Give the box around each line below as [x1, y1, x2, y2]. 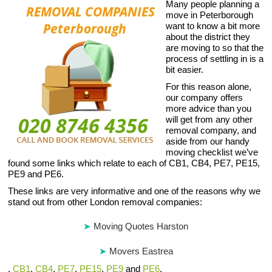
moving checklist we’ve [166, 147, 259, 157]
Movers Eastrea [109, 246, 173, 256]
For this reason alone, [166, 81, 252, 92]
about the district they [166, 32, 251, 42]
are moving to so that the [166, 42, 264, 53]
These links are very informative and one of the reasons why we [8, 186, 261, 196]
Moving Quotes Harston [93, 221, 189, 231]
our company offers [166, 92, 243, 103]
